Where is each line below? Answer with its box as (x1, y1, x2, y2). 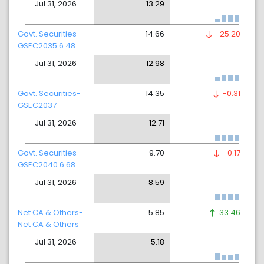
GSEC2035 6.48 (18, 40, 75, 51)
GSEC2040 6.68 (18, 159, 75, 170)
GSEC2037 (18, 100, 57, 111)
